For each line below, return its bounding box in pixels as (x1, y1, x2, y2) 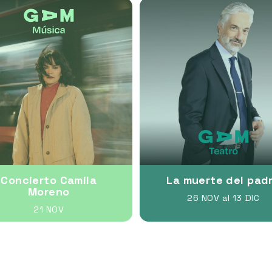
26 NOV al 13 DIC (187, 192, 260, 203)
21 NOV (33, 203, 64, 215)
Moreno (27, 184, 70, 199)
